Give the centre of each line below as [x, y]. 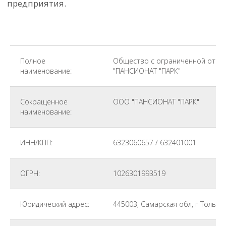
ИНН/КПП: [36, 143]
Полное [33, 61]
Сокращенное [44, 102]
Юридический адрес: [55, 204]
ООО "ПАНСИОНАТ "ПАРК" [156, 102]
